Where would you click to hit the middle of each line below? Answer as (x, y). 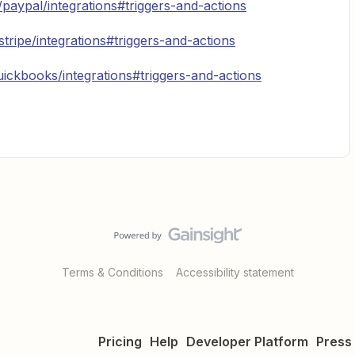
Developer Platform (247, 342)
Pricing (120, 342)
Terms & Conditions (112, 272)
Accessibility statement (235, 272)
